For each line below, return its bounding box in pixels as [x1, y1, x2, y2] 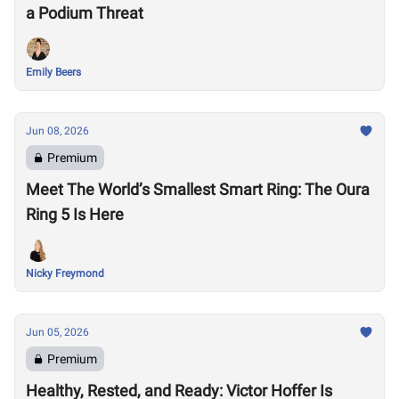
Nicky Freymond [26, 267, 104, 280]
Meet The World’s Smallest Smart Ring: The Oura [26, 180, 370, 199]
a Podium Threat [26, 4, 143, 22]
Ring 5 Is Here [26, 205, 124, 224]
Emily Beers [26, 66, 81, 78]
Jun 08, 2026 [26, 125, 89, 137]
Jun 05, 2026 [26, 326, 89, 338]
